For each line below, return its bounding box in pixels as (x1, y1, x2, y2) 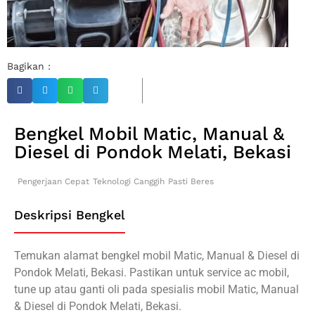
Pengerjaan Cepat (18, 176, 89, 186)
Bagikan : (7, 60, 51, 72)
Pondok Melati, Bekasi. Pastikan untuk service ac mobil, (14, 265, 289, 279)
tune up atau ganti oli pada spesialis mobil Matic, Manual (14, 282, 299, 296)
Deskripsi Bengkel (14, 207, 125, 222)
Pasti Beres (168, 176, 214, 186)
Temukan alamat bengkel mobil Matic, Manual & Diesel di (14, 248, 300, 262)
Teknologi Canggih (93, 176, 165, 186)
